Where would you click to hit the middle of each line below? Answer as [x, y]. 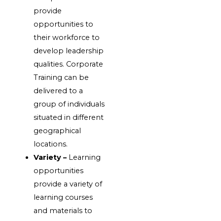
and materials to [63, 210]
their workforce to [67, 37]
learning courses [63, 197]
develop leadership [69, 51]
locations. [51, 144]
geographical [57, 130]
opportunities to [64, 24]
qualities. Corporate [69, 64]
